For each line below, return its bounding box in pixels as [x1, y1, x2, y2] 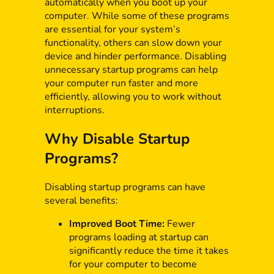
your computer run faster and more [44, 76, 198, 91]
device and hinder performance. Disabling [44, 50, 226, 64]
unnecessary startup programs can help [44, 63, 218, 77]
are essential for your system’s [44, 23, 180, 37]
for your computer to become [68, 257, 197, 272]
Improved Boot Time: [68, 217, 165, 231]
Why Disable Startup [44, 129, 190, 149]
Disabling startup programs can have [44, 180, 206, 194]
